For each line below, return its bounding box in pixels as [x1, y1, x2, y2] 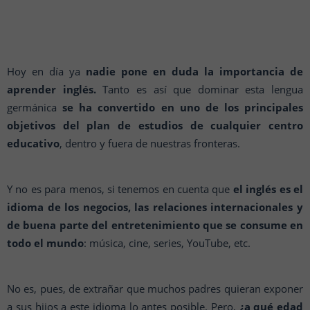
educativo [7, 136, 60, 150]
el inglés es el [232, 182, 304, 196]
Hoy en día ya [7, 64, 80, 78]
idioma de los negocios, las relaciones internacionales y [7, 200, 303, 214]
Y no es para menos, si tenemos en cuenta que [7, 182, 233, 196]
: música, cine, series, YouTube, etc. [84, 236, 250, 250]
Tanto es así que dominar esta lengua [95, 82, 303, 96]
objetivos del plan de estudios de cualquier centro [7, 118, 303, 132]
